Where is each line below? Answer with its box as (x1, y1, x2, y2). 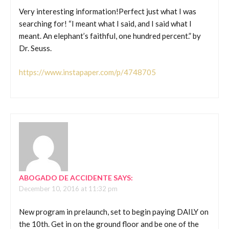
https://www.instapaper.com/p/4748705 (19, 67, 156, 77)
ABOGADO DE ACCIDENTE (19, 173, 112, 182)
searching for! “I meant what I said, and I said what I (19, 19, 192, 29)
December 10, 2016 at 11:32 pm (19, 185, 118, 193)
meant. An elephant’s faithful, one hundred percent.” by (19, 31, 201, 41)
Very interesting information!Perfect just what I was (19, 7, 196, 16)
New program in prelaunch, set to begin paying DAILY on (19, 207, 209, 216)
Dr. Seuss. (19, 43, 52, 53)
